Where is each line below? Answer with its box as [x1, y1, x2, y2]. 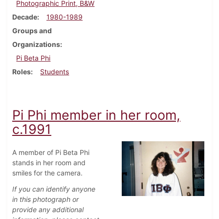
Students [40, 67, 69, 76]
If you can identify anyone [12, 185, 95, 194]
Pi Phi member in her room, [12, 107, 180, 124]
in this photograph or [12, 195, 79, 204]
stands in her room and [12, 158, 86, 167]
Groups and [12, 26, 52, 35]
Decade [12, 13, 37, 22]
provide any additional [12, 205, 84, 214]
